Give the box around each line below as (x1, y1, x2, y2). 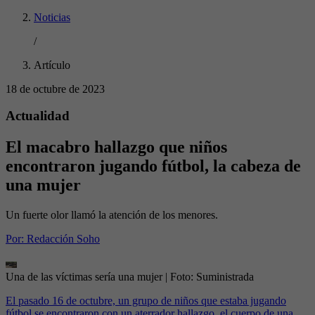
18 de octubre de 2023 (6, 82, 105, 95)
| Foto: (165, 271, 196, 283)
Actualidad (6, 108, 70, 124)
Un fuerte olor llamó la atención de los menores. (6, 209, 218, 221)
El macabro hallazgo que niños (6, 138, 227, 157)
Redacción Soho (27, 233, 100, 245)
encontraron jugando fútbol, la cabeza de (6, 157, 301, 176)
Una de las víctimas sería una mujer (6, 271, 162, 283)
